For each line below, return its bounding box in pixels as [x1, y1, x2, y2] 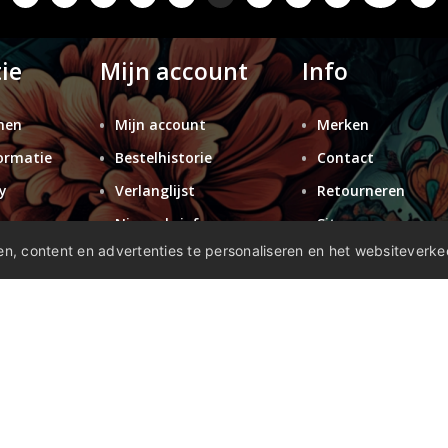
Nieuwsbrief [115, 214, 200, 233]
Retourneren [316, 181, 405, 200]
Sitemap [316, 214, 376, 233]
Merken [316, 115, 369, 134]
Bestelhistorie [115, 148, 213, 167]
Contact [316, 148, 374, 167]
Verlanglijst [115, 181, 196, 200]
